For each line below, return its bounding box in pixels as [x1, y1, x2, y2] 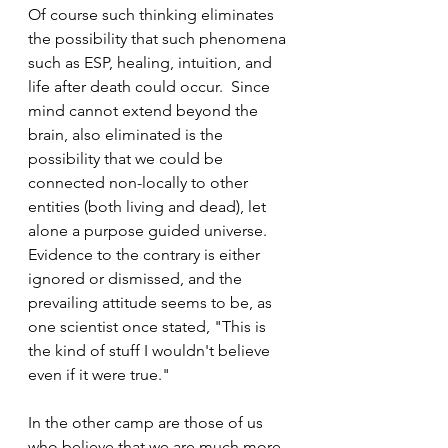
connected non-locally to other [28, 173, 252, 192]
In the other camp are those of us [28, 413, 267, 432]
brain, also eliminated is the [28, 125, 227, 144]
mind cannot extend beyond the [28, 101, 262, 120]
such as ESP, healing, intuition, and [28, 53, 276, 72]
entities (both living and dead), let [28, 197, 270, 216]
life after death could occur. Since [28, 77, 274, 96]
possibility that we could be [28, 149, 227, 168]
